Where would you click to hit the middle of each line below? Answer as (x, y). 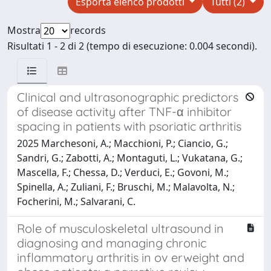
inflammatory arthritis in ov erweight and (131, 257)
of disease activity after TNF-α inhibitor (124, 111)
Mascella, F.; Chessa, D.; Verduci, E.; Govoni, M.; (123, 172)
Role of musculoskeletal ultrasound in (120, 228)
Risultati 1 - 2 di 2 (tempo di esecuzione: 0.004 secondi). (132, 46)
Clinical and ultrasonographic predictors (128, 97)
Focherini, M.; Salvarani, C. (76, 201)
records (88, 30)
